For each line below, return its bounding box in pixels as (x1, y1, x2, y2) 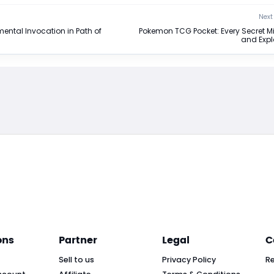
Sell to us (59, 254, 94, 265)
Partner (59, 232, 97, 248)
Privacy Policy (162, 254, 216, 265)
